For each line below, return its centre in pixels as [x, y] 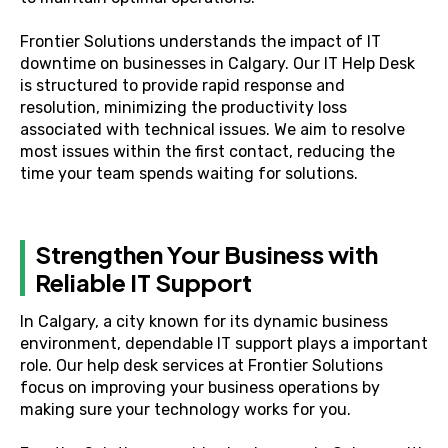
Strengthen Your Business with [206, 254]
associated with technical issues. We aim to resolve [212, 129]
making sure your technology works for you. [185, 409]
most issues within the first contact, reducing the [207, 151]
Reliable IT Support [143, 282]
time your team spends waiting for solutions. [189, 173]
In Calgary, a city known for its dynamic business [204, 321]
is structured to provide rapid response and [182, 85]
